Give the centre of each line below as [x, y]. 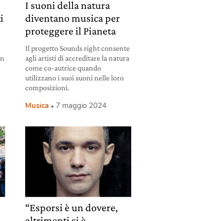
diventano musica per [72, 18]
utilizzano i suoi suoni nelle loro [74, 78]
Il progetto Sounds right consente [77, 48]
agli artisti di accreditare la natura [77, 58]
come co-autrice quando [63, 68]
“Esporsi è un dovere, [71, 207]
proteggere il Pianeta [70, 31]
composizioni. [47, 88]
